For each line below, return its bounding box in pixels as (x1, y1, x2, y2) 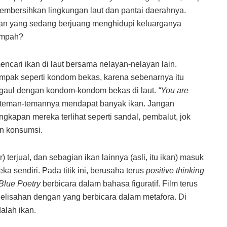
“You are (158, 86, 188, 95)
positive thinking (146, 166, 204, 175)
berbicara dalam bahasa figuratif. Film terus (41, 179, 198, 188)
